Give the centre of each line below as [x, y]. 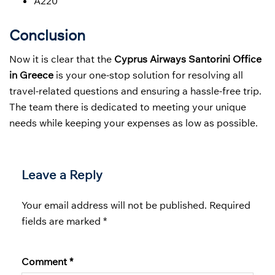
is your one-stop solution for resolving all [148, 75]
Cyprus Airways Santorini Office [188, 59]
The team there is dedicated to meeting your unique [128, 107]
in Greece [31, 75]
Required [230, 205]
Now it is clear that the [62, 59]
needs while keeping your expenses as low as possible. [134, 122]
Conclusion [47, 35]
